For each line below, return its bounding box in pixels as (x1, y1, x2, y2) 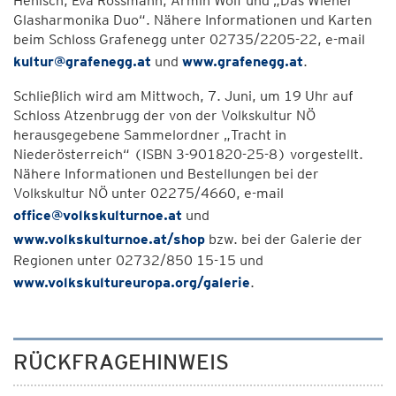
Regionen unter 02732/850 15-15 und (13, 252, 263, 269)
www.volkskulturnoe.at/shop (13, 231, 205, 247)
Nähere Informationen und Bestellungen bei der (13, 165, 319, 182)
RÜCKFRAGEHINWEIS (13, 349, 229, 375)
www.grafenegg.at (182, 53, 303, 70)
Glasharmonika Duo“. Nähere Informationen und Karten (13, 11, 372, 28)
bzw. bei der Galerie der (205, 231, 362, 247)
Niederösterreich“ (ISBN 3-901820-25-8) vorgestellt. (13, 146, 363, 163)
